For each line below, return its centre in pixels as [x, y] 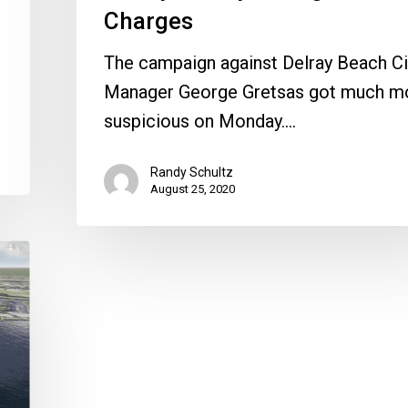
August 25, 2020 [193, 189]
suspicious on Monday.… [200, 121]
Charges [148, 20]
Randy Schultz [192, 172]
